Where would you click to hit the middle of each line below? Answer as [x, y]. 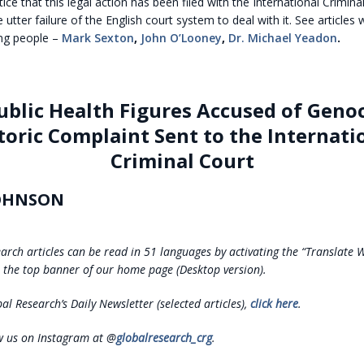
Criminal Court [182, 160]
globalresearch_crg [164, 337]
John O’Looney [181, 37]
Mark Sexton [97, 37]
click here [274, 303]
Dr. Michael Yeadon [282, 37]
